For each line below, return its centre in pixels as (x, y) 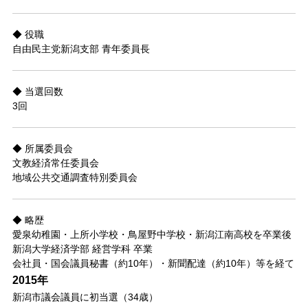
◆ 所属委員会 (42, 148)
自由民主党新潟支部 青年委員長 (81, 48)
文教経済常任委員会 (55, 163)
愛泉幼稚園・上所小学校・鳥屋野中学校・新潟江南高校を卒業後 (152, 234)
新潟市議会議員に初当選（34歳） (85, 297)
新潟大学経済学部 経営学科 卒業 (82, 249)
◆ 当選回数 (37, 91)
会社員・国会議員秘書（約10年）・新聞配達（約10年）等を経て (153, 263)
